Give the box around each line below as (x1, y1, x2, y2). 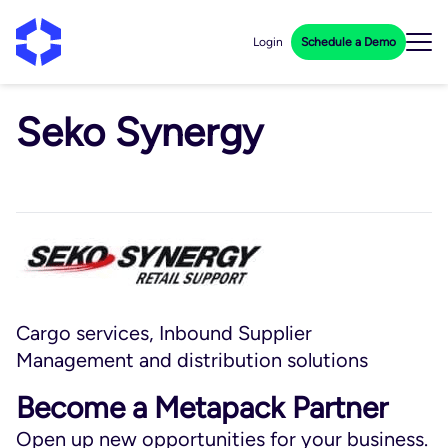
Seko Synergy (16, 108, 263, 156)
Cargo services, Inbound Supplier (16, 321, 312, 345)
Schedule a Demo (301, 35, 396, 49)
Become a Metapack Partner (16, 389, 388, 426)
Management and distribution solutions (16, 348, 368, 372)
